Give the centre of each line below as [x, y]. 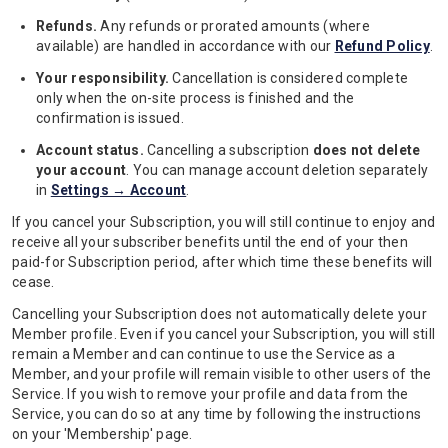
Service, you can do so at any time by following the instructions [216, 414]
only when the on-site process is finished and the [195, 98]
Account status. [90, 150]
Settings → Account [118, 190]
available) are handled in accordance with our [185, 46]
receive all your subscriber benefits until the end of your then [210, 242]
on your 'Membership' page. [102, 434]
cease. [33, 282]
